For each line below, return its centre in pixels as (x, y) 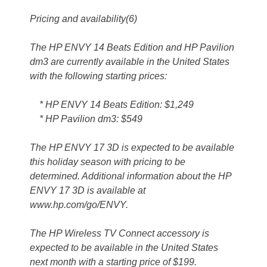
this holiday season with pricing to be (108, 162)
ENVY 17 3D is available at (88, 191)
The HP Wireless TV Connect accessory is (119, 234)
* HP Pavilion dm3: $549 (86, 119)
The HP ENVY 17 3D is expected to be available (132, 148)
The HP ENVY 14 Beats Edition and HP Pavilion (132, 48)
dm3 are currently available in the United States (130, 62)
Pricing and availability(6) (83, 19)
